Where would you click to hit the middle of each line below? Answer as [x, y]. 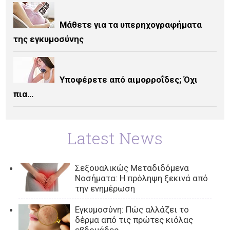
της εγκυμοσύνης [49, 39]
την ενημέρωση [105, 189]
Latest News [115, 138]
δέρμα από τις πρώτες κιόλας [134, 220]
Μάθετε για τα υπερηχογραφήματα [131, 25]
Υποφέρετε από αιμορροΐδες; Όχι [129, 80]
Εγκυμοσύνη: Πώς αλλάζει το [132, 210]
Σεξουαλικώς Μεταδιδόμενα [132, 168]
